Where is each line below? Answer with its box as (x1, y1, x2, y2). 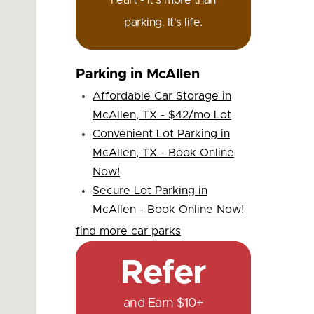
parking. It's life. (124, 17, 203, 28)
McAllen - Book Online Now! (92, 203, 244, 215)
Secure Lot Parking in (92, 184, 207, 196)
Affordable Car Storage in (92, 90, 231, 102)
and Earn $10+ (123, 296, 204, 310)
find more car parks (75, 225, 181, 237)
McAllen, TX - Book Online (92, 146, 234, 158)
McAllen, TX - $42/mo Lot (92, 109, 231, 121)
